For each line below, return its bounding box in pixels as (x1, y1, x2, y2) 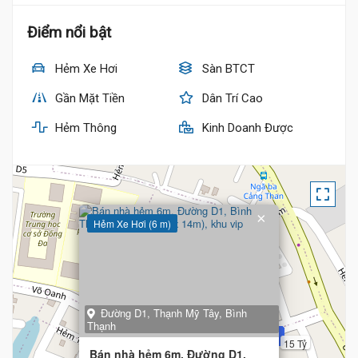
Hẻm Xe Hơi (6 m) (93, 217, 171, 230)
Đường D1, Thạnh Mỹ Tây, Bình (101, 305, 247, 320)
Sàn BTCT (199, 62, 255, 76)
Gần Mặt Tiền (52, 91, 125, 105)
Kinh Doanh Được (199, 121, 293, 135)
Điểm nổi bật (27, 23, 111, 42)
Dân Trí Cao (199, 91, 263, 105)
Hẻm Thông (52, 121, 117, 135)
